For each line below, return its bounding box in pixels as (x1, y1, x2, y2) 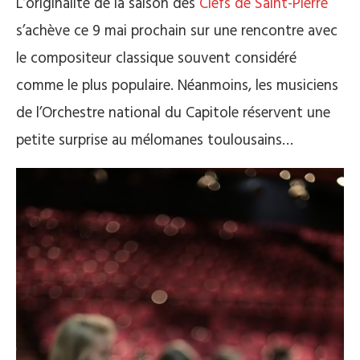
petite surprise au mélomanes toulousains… (16, 129, 293, 153)
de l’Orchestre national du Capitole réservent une (16, 101, 330, 125)
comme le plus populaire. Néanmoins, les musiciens (16, 74, 338, 98)
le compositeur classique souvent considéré (16, 47, 297, 71)
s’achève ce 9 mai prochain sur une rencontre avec (16, 19, 337, 43)
